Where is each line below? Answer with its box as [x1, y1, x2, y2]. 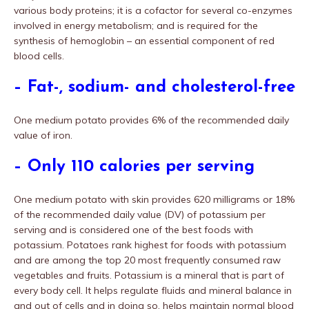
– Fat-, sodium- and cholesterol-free [14, 79, 295, 96]
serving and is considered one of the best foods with [14, 223, 253, 236]
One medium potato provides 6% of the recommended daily [14, 113, 289, 126]
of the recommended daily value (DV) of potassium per [14, 208, 266, 221]
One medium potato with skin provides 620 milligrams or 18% [14, 192, 295, 206]
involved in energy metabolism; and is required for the [14, 19, 258, 32]
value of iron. [14, 128, 72, 141]
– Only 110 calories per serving [14, 158, 255, 175]
